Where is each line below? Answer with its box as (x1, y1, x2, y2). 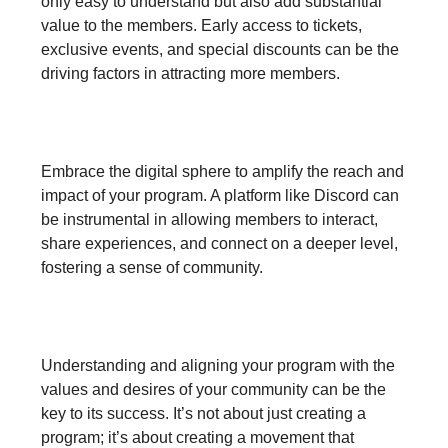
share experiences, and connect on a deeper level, (41, 235, 398, 252)
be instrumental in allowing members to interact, (41, 211, 378, 228)
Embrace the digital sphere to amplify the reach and (41, 163, 404, 180)
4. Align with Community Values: (41, 312, 352, 334)
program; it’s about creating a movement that (41, 429, 354, 446)
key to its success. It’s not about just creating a (41, 405, 366, 422)
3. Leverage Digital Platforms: (41, 118, 325, 140)
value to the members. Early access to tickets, (41, 17, 362, 34)
